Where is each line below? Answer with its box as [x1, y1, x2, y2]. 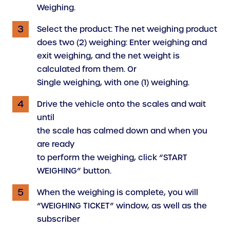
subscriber [37, 214, 80, 224]
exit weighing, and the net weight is [37, 50, 180, 61]
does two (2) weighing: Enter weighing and [37, 37, 207, 48]
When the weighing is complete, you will [37, 187, 198, 198]
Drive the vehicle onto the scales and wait [37, 99, 206, 109]
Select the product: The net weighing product [37, 24, 217, 34]
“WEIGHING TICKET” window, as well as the [37, 200, 207, 211]
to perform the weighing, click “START [37, 152, 187, 163]
